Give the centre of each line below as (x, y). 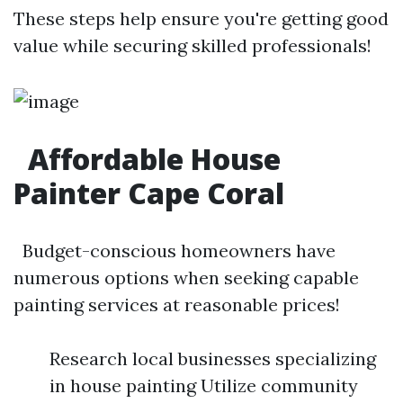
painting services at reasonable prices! (177, 304)
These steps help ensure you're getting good (201, 18)
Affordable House (151, 159)
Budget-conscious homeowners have (175, 251)
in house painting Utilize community (204, 385)
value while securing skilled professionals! (193, 45)
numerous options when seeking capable (186, 278)
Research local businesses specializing (213, 358)
